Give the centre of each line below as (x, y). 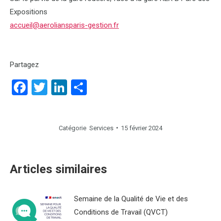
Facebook (60, 87)
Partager (117, 87)
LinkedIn (96, 87)
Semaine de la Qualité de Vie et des (131, 199)
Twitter (72, 87)
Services (101, 128)
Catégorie (74, 128)
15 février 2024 (142, 128)
